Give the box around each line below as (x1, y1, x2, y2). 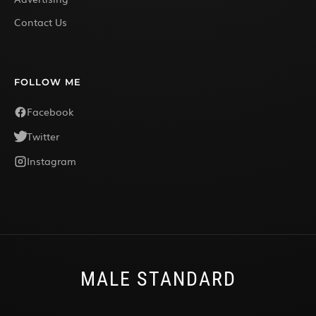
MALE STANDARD (80, 267, 236, 291)
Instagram (27, 154, 76, 169)
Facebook (27, 104, 74, 119)
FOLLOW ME (14, 76, 81, 88)
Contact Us (14, 15, 67, 30)
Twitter (27, 129, 59, 144)
